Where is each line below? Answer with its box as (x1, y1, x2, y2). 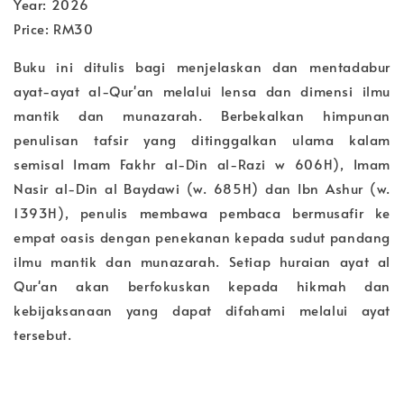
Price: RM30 (14, 18, 94, 38)
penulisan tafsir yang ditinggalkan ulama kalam (14, 129, 390, 149)
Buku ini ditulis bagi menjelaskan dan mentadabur (14, 56, 390, 76)
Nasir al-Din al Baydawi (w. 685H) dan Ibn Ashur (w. (14, 178, 390, 197)
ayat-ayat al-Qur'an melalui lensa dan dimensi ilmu (14, 80, 390, 100)
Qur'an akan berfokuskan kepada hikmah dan (14, 275, 390, 295)
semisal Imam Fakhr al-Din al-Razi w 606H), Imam (14, 153, 390, 173)
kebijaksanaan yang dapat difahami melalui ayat (14, 299, 390, 319)
